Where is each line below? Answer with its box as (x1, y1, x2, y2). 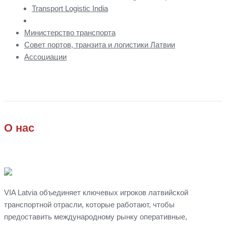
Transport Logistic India (32, 4, 108, 13)
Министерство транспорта (24, 28, 116, 37)
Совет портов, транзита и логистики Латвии (24, 40, 175, 49)
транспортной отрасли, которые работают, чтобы (4, 200, 175, 209)
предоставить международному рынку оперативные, (4, 212, 187, 221)
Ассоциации (24, 52, 67, 62)
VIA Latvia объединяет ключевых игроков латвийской (4, 188, 188, 197)
